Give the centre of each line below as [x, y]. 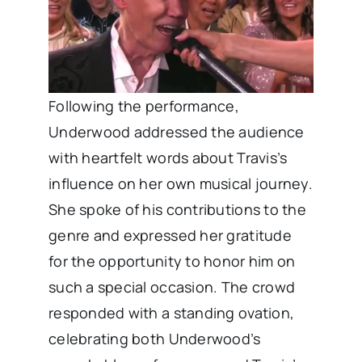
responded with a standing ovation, [171, 313]
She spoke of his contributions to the [177, 210]
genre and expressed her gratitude [170, 236]
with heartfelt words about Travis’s [168, 158]
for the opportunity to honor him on [172, 261]
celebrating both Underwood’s [154, 339]
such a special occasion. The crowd [172, 287]
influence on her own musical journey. [180, 184]
